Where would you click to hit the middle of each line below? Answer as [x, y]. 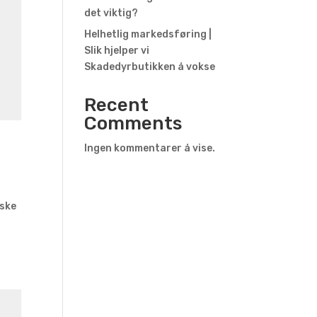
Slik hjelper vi [117, 51]
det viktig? [111, 13]
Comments [133, 123]
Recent [117, 105]
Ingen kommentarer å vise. [150, 148]
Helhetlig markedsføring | [148, 34]
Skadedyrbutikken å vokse [150, 67]
